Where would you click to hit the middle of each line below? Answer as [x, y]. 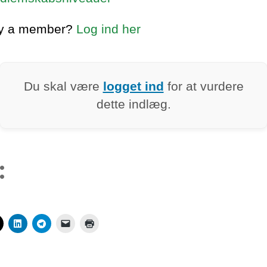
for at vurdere [204, 86]
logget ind [133, 86]
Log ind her [108, 29]
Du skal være [63, 86]
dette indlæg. [133, 104]
